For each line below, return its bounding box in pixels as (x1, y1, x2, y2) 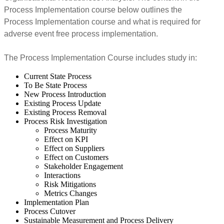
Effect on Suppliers (44, 143, 104, 152)
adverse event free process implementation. (4, 29, 158, 38)
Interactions (44, 170, 80, 179)
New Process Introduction (24, 89, 106, 98)
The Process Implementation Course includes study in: (4, 53, 197, 62)
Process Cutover (24, 206, 75, 215)
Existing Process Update (24, 98, 101, 107)
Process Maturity (44, 125, 97, 134)
